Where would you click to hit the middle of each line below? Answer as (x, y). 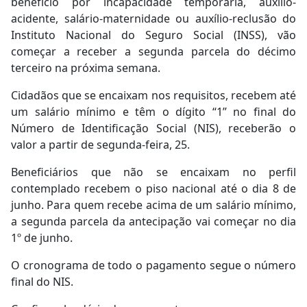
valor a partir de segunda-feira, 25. (100, 144)
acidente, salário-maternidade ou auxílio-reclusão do (153, 18)
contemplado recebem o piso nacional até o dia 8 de (153, 188)
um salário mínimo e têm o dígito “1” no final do (153, 111)
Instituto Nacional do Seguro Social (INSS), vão (153, 35)
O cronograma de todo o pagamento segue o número (153, 265)
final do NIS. (42, 281)
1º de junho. (42, 237)
